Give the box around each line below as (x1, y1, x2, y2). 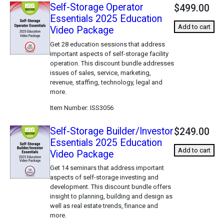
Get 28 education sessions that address (49, 40, 165, 48)
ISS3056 (88, 103, 113, 111)
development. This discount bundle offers (49, 183, 171, 191)
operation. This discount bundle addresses (49, 59, 174, 67)
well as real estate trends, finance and (49, 202, 158, 210)
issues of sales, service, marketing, (49, 68, 151, 76)
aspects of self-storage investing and (49, 173, 158, 181)
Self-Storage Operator (49, 1, 143, 13)
